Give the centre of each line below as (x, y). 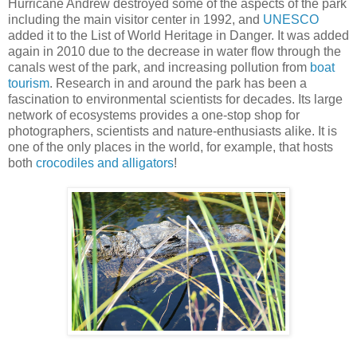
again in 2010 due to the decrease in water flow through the (175, 51)
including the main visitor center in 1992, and (135, 19)
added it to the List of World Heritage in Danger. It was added (178, 35)
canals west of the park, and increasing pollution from (159, 67)
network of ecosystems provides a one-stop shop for (154, 115)
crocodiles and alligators (105, 163)
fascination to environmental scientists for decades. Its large (175, 99)
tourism (29, 83)
